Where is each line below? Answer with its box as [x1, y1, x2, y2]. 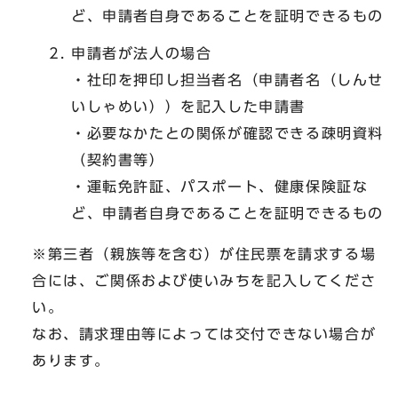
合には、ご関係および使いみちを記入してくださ [32, 274, 377, 288]
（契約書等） [71, 153, 165, 167]
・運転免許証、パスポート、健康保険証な [71, 179, 369, 194]
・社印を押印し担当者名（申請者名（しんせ [71, 73, 384, 87]
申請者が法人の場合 [71, 46, 212, 60]
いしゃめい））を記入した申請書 [71, 99, 306, 114]
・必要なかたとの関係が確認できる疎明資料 [71, 126, 384, 140]
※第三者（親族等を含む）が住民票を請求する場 [32, 247, 377, 261]
